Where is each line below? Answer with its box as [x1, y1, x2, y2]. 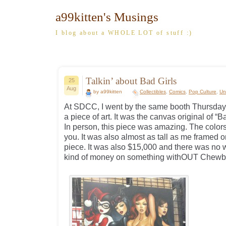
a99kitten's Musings [55, 10, 158, 24]
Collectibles [140, 89, 166, 94]
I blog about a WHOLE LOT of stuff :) [55, 29, 193, 36]
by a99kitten [93, 89, 122, 94]
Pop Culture [189, 89, 216, 94]
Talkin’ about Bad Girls [86, 76, 177, 86]
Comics [169, 89, 186, 94]
